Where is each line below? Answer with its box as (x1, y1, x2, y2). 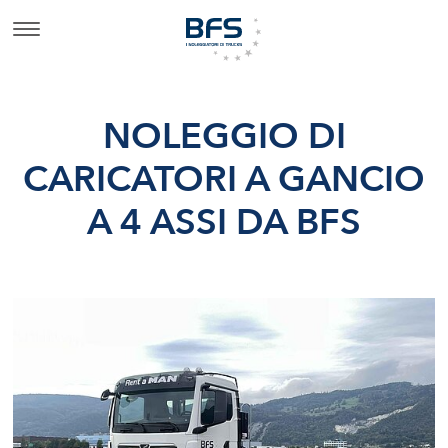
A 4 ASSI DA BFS (87, 197, 361, 247)
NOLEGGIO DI (102, 111, 346, 161)
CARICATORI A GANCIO (23, 154, 425, 204)
